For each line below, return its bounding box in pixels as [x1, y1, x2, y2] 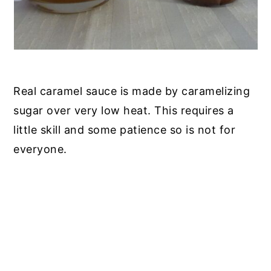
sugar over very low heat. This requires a [13, 104, 234, 117]
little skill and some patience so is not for [13, 123, 236, 137]
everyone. [13, 143, 67, 156]
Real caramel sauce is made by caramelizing [13, 85, 250, 98]
